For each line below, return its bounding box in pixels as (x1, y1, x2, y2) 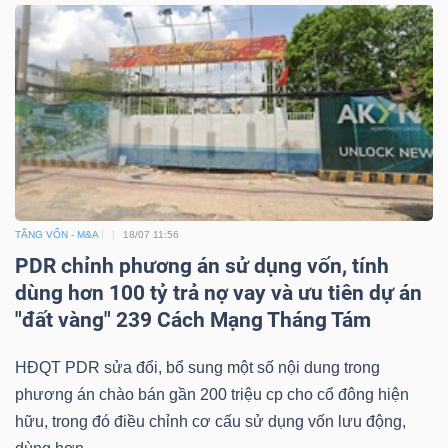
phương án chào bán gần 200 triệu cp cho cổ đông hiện (15, 385, 409, 403)
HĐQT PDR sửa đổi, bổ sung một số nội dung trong (15, 358, 380, 376)
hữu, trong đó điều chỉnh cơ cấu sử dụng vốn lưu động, (15, 412, 406, 430)
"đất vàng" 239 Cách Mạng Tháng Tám (15, 307, 371, 332)
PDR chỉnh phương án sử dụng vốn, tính (15, 253, 389, 278)
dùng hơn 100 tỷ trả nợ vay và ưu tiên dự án (15, 280, 422, 305)
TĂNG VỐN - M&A (15, 228, 99, 240)
